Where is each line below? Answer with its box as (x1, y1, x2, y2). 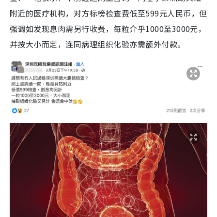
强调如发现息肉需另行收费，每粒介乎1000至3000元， (10, 23, 206, 35)
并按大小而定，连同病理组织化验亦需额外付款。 (10, 38, 186, 50)
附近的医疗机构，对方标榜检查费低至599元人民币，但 (10, 7, 207, 19)
